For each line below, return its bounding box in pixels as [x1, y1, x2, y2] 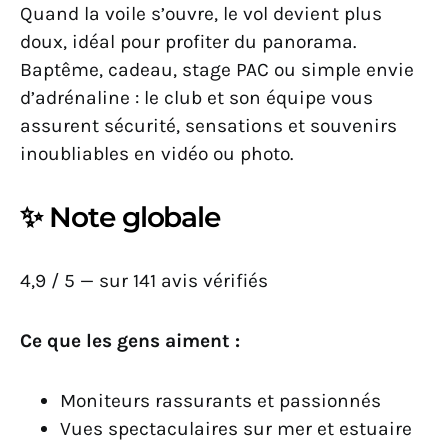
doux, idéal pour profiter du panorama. [20, 29, 356, 53]
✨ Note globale [20, 199, 221, 234]
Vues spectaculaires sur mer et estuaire [60, 416, 412, 440]
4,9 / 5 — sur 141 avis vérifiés [20, 268, 268, 292]
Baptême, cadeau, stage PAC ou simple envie [20, 57, 414, 81]
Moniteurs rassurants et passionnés [60, 388, 381, 412]
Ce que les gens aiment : [20, 328, 240, 352]
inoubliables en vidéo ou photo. [20, 141, 293, 165]
